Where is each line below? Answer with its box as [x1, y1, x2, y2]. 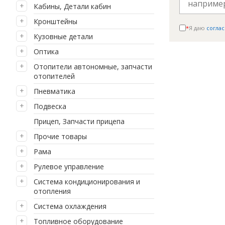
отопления [34, 186, 71, 196]
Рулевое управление [34, 162, 104, 171]
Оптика [34, 47, 59, 56]
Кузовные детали [34, 32, 93, 41]
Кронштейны [34, 17, 77, 26]
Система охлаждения [34, 201, 106, 211]
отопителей [34, 71, 75, 81]
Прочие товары [34, 132, 87, 141]
